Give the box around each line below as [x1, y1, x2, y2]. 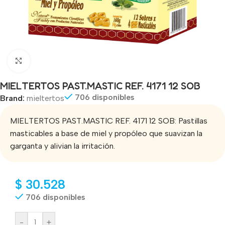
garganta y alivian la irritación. [10, 141, 115, 151]
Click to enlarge [30, 56, 86, 66]
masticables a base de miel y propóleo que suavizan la [10, 128, 202, 138]
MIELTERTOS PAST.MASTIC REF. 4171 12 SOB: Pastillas [10, 116, 207, 126]
